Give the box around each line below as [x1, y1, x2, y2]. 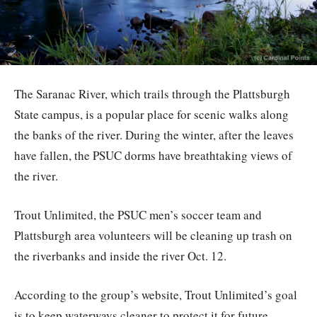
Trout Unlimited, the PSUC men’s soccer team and [14, 206, 262, 223]
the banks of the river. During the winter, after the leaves [14, 126, 294, 143]
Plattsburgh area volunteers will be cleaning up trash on [14, 226, 292, 243]
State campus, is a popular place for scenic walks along [14, 105, 289, 122]
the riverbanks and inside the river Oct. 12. [14, 247, 226, 264]
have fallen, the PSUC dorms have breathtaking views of [14, 146, 292, 163]
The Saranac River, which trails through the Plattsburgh [14, 85, 290, 102]
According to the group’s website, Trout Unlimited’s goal [14, 286, 297, 303]
